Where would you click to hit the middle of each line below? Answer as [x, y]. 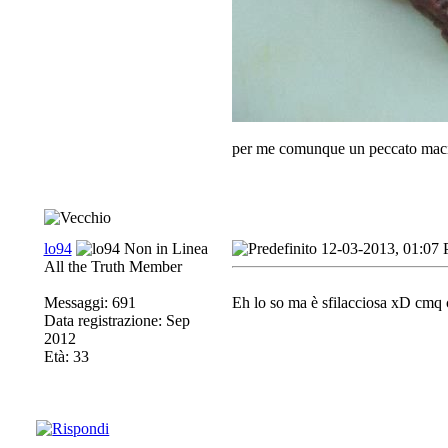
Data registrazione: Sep [116, 320]
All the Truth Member [112, 266]
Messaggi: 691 [89, 302]
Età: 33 [66, 356]
